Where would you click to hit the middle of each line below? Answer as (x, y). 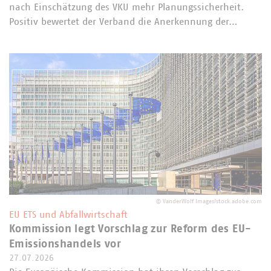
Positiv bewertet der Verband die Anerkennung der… (123, 21)
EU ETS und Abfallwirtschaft (68, 215)
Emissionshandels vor (65, 245)
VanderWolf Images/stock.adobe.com (212, 202)
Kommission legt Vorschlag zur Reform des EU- (130, 230)
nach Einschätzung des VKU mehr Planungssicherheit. (126, 7)
